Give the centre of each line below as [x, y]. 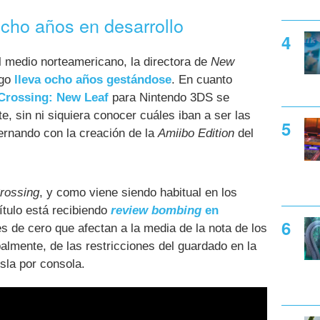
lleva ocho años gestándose [93, 79]
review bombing [156, 211]
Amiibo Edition [196, 133]
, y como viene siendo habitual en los [138, 193]
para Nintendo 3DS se [169, 97]
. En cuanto [202, 79]
